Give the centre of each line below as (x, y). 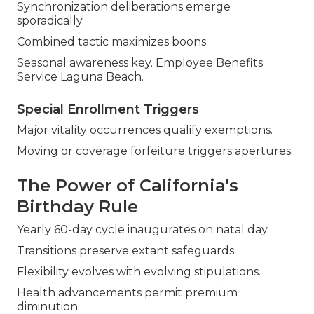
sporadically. (50, 21)
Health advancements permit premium (127, 293)
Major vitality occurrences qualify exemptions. (145, 130)
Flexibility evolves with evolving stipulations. (139, 272)
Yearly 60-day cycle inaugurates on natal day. (143, 230)
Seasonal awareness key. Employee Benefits (140, 63)
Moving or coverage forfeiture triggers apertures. (155, 151)
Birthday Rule (77, 207)
